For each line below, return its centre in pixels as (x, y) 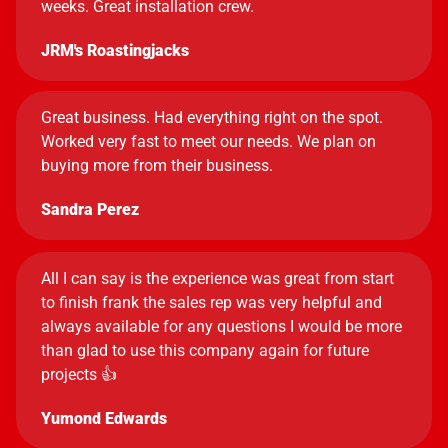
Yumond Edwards (104, 418)
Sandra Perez (90, 209)
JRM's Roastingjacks (115, 50)
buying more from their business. (157, 165)
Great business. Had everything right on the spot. (212, 117)
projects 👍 (79, 374)
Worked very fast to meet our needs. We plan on (208, 141)
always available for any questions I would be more (221, 326)
